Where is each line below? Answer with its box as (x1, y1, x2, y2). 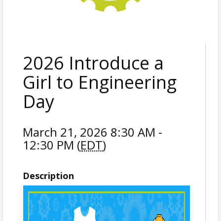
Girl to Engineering (23, 70, 177, 94)
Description (23, 170, 74, 182)
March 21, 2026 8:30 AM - (23, 124, 162, 140)
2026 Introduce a (23, 51, 164, 75)
